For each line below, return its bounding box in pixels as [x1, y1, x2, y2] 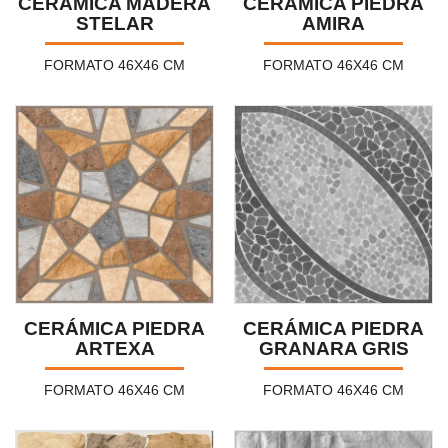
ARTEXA [74, 337, 155, 359]
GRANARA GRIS [258, 337, 409, 359]
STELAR [75, 12, 154, 34]
